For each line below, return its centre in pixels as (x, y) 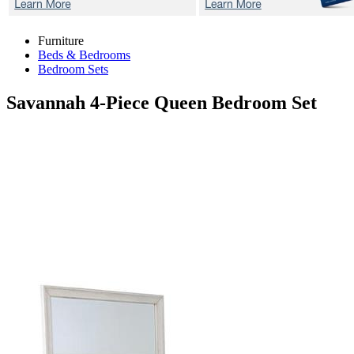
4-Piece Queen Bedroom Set (203, 102)
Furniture (61, 41)
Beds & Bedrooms (84, 55)
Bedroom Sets (73, 69)
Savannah (48, 102)
